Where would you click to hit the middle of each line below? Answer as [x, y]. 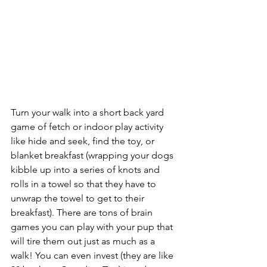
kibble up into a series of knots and [86, 170]
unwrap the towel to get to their [79, 198]
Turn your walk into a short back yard [89, 113]
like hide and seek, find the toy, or [84, 141]
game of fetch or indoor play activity [88, 127]
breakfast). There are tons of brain [83, 213]
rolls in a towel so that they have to [85, 184]
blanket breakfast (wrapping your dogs [93, 156]
